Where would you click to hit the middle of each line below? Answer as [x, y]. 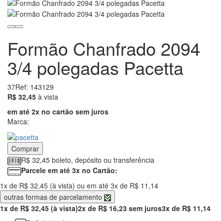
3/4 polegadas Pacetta [95, 67]
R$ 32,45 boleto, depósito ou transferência [88, 160]
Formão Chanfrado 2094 [104, 48]
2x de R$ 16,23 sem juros [120, 208]
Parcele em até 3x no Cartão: [69, 170]
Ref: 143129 [35, 87]
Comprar [25, 149]
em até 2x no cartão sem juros [58, 111]
